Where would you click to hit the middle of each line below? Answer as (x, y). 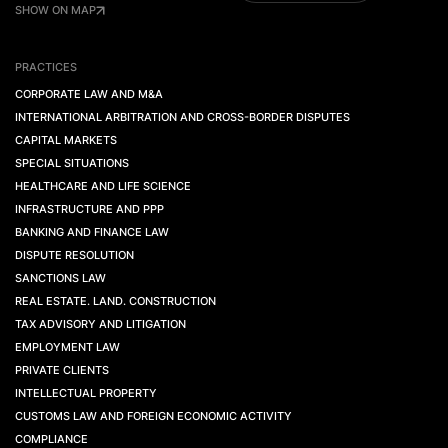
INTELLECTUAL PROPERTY (86, 393)
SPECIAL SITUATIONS (72, 163)
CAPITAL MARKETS (66, 140)
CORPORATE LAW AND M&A (89, 94)
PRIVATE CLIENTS (62, 370)
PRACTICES (46, 67)
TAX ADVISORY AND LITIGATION (100, 324)
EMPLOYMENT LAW (67, 347)
